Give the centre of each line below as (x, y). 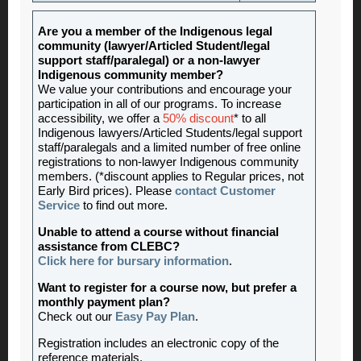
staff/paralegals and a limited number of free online (169, 148)
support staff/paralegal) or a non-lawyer (149, 61)
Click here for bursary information (133, 261)
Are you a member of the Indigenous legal (155, 32)
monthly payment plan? (104, 303)
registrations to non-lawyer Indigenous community (168, 162)
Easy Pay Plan (155, 317)
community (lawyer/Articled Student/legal (154, 46)
